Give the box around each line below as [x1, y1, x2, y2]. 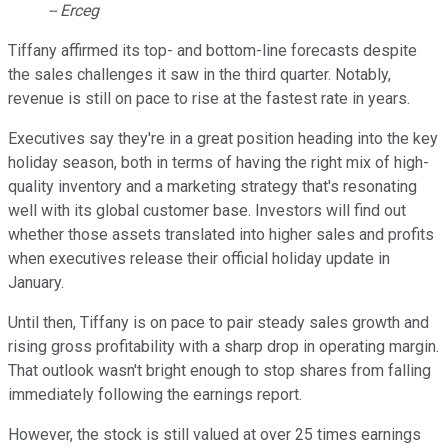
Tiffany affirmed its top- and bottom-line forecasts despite [8, 41, 417, 61]
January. [8, 273, 64, 293]
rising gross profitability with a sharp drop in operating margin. [8, 337, 439, 357]
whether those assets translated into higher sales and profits [8, 225, 434, 245]
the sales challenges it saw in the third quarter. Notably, [8, 65, 391, 85]
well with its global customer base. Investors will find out [8, 201, 406, 221]
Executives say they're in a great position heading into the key [8, 129, 438, 149]
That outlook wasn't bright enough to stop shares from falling [8, 361, 431, 381]
